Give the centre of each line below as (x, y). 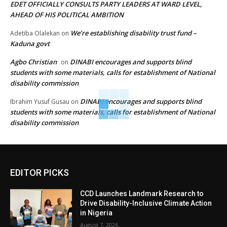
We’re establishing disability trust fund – (134, 33)
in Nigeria (97, 213)
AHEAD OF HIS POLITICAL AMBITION (67, 15)
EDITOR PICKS (40, 173)
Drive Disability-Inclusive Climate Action (146, 203)
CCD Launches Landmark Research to (142, 194)
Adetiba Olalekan (35, 33)
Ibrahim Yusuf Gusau (40, 102)
